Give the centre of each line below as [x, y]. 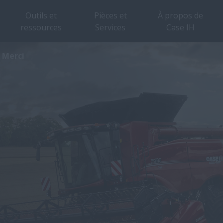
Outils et [41, 15]
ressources [41, 27]
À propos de [180, 15]
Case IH [180, 27]
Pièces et [110, 15]
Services [111, 27]
